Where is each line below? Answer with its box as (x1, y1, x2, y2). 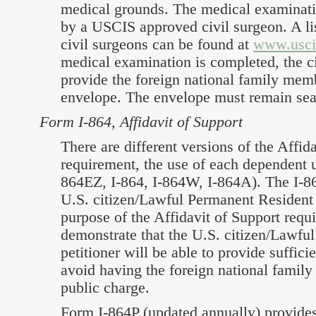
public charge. (61, 279, 150, 296)
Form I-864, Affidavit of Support (39, 113, 243, 130)
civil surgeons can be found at (61, 35, 253, 53)
